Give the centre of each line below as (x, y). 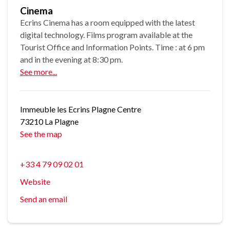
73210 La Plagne (49, 122)
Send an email (44, 199)
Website (35, 182)
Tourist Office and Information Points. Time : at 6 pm (112, 47)
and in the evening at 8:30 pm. (71, 60)
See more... (39, 72)
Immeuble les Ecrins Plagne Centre (81, 109)
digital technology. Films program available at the (106, 35)
